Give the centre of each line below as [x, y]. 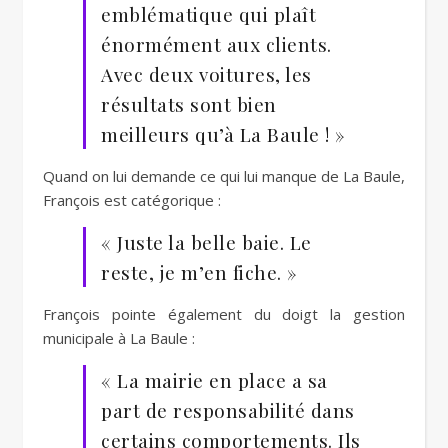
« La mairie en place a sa [214, 380]
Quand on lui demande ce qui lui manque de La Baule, [224, 176]
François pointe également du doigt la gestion [224, 314]
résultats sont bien [189, 104]
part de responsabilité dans [228, 410]
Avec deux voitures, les [206, 74]
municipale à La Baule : [119, 338]
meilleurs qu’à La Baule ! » [223, 134]
